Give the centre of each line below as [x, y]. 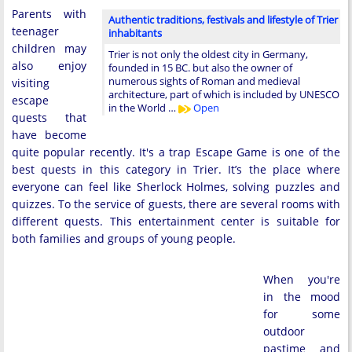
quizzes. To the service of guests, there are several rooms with [176, 204]
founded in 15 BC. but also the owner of [200, 68]
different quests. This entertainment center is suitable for [176, 221]
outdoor [284, 331]
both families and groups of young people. [124, 238]
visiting [31, 83]
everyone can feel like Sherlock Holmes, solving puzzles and [176, 187]
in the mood [302, 297]
